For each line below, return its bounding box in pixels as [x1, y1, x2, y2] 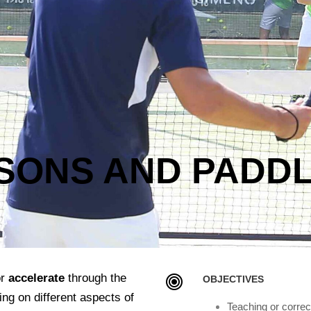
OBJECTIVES [203, 274, 264, 285]
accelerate [8, 271, 65, 285]
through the [65, 271, 126, 285]
